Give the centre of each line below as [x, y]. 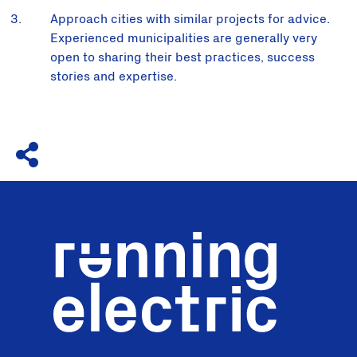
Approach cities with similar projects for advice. [190, 20]
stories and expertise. [114, 77]
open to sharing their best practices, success [182, 58]
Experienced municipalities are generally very [184, 39]
